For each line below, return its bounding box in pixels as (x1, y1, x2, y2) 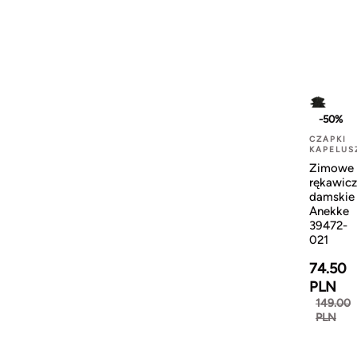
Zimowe (309, 161, 354, 176)
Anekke (309, 204, 349, 219)
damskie (309, 190, 355, 205)
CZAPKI (309, 134, 347, 145)
